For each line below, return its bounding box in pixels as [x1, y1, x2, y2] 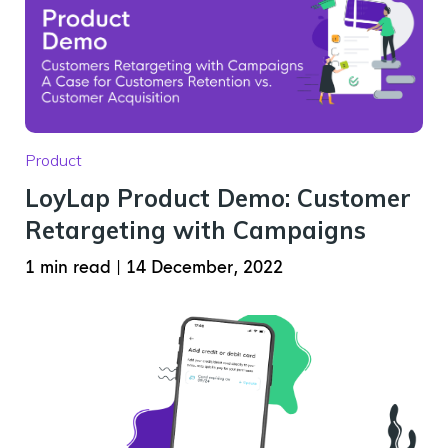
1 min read [25, 257, 116, 278]
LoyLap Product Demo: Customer [25, 183, 411, 213]
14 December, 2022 [126, 257, 283, 278]
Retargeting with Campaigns [25, 215, 366, 245]
